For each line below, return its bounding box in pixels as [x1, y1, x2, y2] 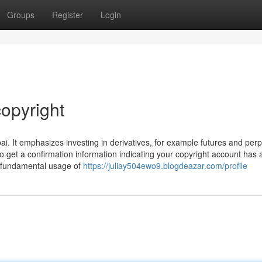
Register [52, 9, 83, 20]
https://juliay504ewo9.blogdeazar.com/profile [83, 160, 247, 171]
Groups [7, 9, 35, 20]
